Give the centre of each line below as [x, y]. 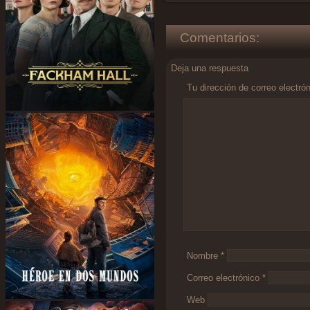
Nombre [204, 256]
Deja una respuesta [210, 69]
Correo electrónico [225, 278]
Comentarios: [220, 38]
